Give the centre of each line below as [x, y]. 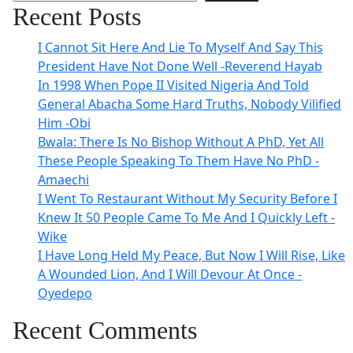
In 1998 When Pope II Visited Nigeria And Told [173, 85]
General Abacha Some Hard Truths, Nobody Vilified [190, 104]
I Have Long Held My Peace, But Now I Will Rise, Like [191, 255]
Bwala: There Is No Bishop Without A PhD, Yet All [181, 142]
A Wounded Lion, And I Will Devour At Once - [170, 274]
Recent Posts [77, 17]
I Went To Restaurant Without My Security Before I [188, 199]
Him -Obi [64, 123]
